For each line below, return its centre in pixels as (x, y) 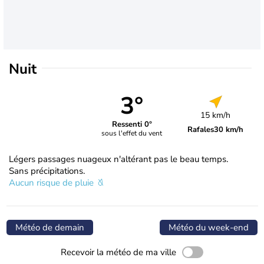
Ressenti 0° (132, 125)
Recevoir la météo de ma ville (118, 252)
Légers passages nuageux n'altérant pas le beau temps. (118, 159)
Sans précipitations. (47, 171)
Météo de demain (50, 227)
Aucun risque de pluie (52, 182)
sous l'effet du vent (132, 133)
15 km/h (216, 115)
